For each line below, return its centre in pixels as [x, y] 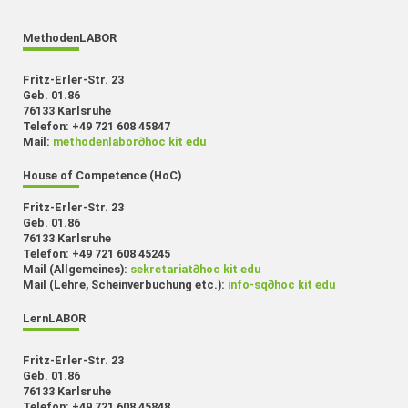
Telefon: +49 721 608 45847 [96, 126]
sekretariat [161, 269]
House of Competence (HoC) [102, 175]
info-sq [247, 284]
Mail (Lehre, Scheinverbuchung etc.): [125, 284]
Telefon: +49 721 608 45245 [96, 253]
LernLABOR [54, 318]
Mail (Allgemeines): [76, 269]
